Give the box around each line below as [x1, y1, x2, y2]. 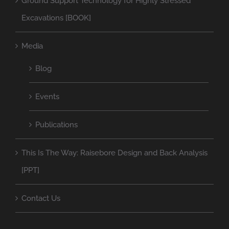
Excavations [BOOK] [21, 13, 91, 22]
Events [35, 91, 59, 101]
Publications [35, 120, 78, 129]
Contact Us [21, 193, 60, 203]
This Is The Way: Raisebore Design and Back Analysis [21, 148, 208, 157]
